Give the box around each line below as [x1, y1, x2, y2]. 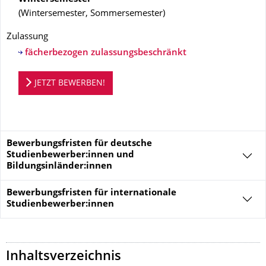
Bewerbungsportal [7, 72, 82, 81]
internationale [110, 189, 176, 198]
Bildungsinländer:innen [7, 162, 112, 171]
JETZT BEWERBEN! [34, 80, 105, 87]
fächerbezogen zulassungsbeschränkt [24, 49, 186, 58]
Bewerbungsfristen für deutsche [7, 140, 152, 148]
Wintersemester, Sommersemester [21, 9, 163, 18]
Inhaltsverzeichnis [6, 251, 121, 263]
